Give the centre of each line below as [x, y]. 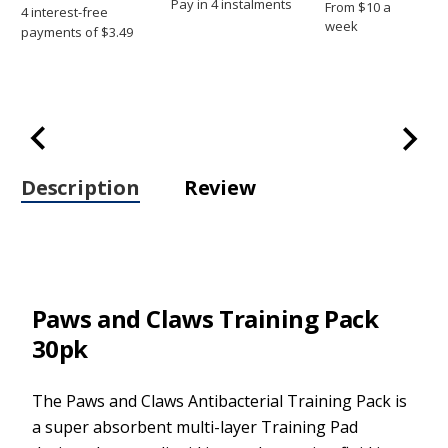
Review [219, 187]
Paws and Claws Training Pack [205, 318]
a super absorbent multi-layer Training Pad [194, 426]
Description [80, 187]
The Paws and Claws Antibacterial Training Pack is [219, 400]
